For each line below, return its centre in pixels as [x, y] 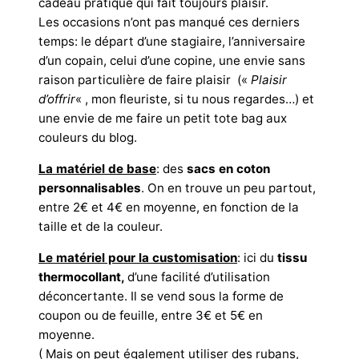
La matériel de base [97, 168]
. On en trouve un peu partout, [228, 188]
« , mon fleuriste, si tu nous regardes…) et [195, 99]
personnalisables [90, 188]
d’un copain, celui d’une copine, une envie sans [172, 60]
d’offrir [57, 99]
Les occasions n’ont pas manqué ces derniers [169, 22]
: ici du [257, 257]
